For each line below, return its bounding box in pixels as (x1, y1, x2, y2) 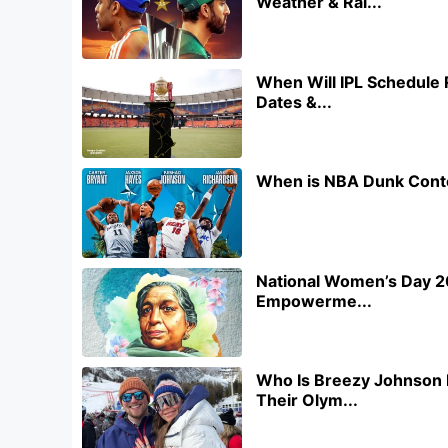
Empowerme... (256, 290, 372, 311)
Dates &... (256, 91, 332, 112)
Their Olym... (256, 390, 358, 411)
